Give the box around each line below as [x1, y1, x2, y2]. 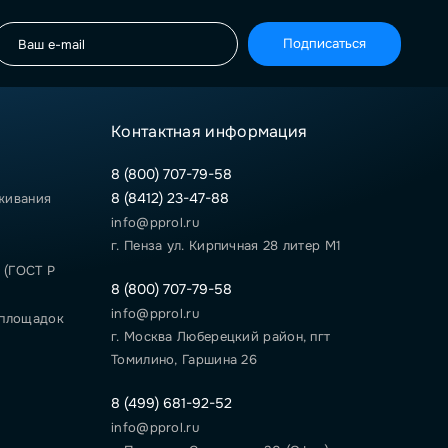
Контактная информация [111, 121, 308, 142]
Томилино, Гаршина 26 [111, 351, 258, 368]
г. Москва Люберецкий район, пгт [111, 328, 331, 345]
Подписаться [283, 35, 366, 52]
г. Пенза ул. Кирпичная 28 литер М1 [111, 237, 342, 254]
